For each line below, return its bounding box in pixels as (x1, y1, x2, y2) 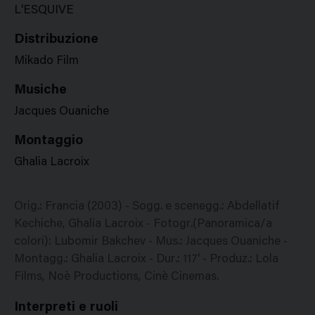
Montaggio (14, 134, 83, 148)
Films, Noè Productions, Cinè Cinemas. (14, 271, 219, 283)
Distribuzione (14, 33, 98, 46)
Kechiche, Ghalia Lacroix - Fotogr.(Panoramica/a (14, 219, 272, 231)
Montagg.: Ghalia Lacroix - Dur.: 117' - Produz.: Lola (14, 254, 278, 266)
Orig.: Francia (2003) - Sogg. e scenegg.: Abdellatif (14, 201, 280, 213)
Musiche (14, 84, 67, 97)
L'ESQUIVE (14, 5, 74, 17)
